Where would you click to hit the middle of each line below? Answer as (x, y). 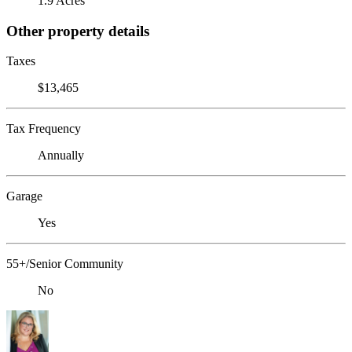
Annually (61, 156)
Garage (24, 196)
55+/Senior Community (65, 264)
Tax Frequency (44, 129)
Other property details (78, 31)
